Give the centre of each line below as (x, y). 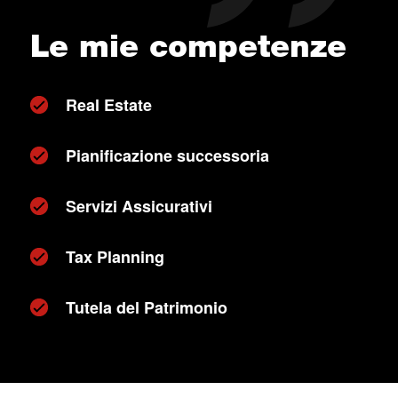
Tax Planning (115, 257)
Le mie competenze (188, 46)
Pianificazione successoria (167, 155)
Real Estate (108, 105)
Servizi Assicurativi (139, 206)
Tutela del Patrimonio (146, 307)
